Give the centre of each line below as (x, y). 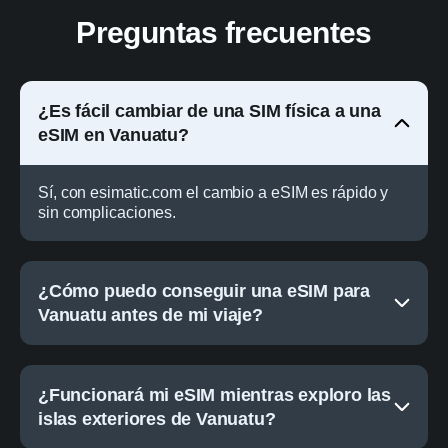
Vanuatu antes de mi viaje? (150, 314)
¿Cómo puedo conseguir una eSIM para (204, 290)
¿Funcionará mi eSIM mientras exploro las (215, 394)
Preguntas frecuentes (224, 32)
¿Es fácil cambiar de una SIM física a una (209, 110)
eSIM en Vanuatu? (113, 134)
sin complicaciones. (107, 212)
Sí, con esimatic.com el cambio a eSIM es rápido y (213, 192)
